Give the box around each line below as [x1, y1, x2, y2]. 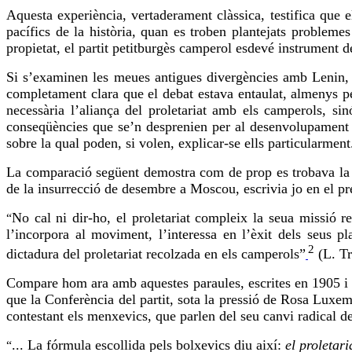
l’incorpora [6, 226, 69, 243]
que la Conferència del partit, [6, 291, 178, 308]
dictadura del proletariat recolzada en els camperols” [6, 246, 306, 262]
